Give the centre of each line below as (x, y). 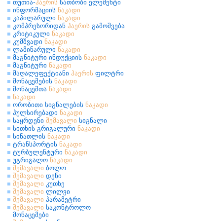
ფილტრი (109, 73)
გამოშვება (107, 26)
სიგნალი (92, 121)
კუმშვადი (29, 42)
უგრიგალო (31, 160)
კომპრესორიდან (40, 26)
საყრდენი (29, 121)
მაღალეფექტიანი (42, 73)
